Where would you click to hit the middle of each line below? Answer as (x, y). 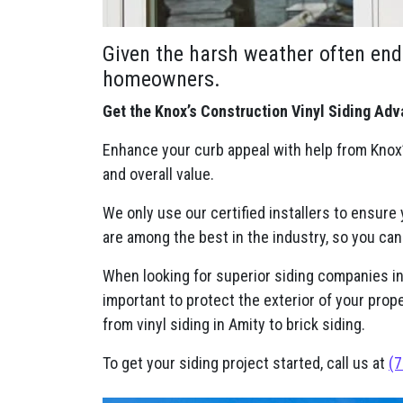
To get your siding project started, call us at (246, 363)
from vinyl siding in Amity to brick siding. (234, 324)
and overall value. (160, 174)
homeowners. (161, 79)
